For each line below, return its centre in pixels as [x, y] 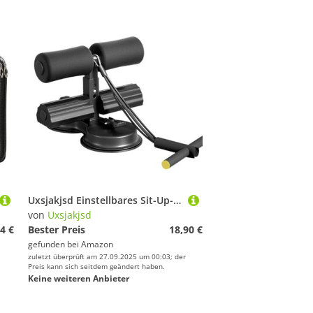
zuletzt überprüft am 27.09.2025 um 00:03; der [107, 256]
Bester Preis [57, 230]
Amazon [97, 244]
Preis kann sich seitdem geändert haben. [96, 266]
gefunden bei [54, 244]
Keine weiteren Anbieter [79, 278]
